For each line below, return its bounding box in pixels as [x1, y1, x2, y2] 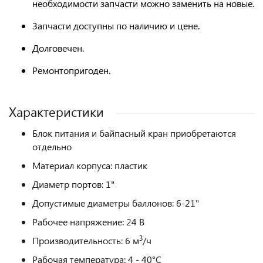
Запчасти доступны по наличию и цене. [32, 19, 200, 32]
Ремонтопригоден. [32, 64, 110, 76]
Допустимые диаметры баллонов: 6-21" [32, 197, 199, 209]
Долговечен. [32, 42, 84, 54]
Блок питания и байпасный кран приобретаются [32, 127, 236, 139]
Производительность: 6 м [32, 234, 139, 247]
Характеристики [9, 103, 104, 120]
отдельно [32, 140, 72, 153]
